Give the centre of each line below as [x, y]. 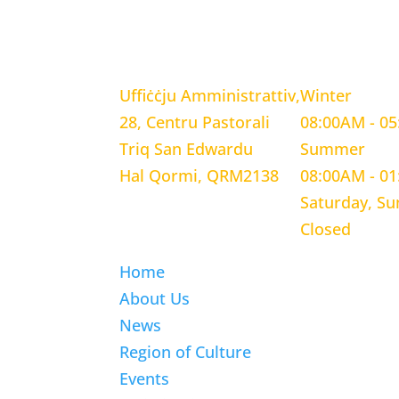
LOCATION [160, 53]
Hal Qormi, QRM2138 [199, 176]
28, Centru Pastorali [195, 122]
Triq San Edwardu [187, 149]
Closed [326, 229]
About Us [155, 299]
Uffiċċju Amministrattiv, [210, 96]
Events [145, 379]
